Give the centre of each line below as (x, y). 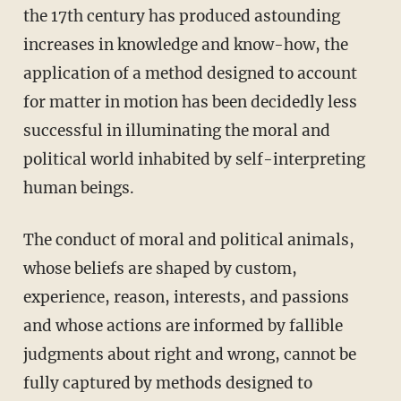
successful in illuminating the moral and (176, 131)
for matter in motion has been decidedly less (190, 102)
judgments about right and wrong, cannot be (189, 355)
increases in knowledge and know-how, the (185, 45)
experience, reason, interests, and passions (186, 298)
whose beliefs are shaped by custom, (160, 269)
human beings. (78, 188)
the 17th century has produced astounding (181, 17)
